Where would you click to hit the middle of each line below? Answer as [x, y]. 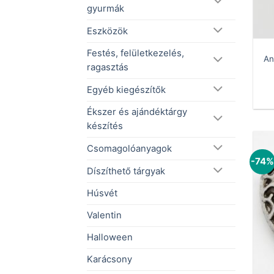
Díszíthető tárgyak [126, 171]
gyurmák [106, 9]
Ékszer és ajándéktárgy [137, 112]
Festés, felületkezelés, [135, 54]
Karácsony [109, 260]
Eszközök [107, 31]
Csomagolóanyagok [129, 148]
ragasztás [108, 68]
